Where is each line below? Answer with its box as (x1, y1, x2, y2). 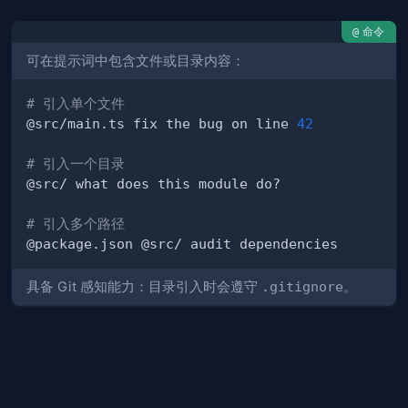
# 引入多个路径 (26, 216, 126, 232)
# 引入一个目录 (26, 156, 126, 172)
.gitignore (261, 278, 344, 294)
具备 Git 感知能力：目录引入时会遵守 (26, 278, 262, 295)
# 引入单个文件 (26, 96, 126, 112)
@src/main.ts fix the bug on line (26, 116, 298, 132)
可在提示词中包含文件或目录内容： (26, 52, 246, 69)
